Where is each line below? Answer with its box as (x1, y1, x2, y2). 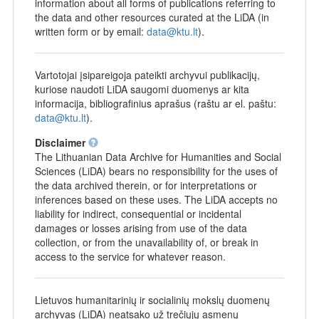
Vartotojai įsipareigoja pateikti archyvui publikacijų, (34, 67, 260, 82)
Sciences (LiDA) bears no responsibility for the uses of (34, 163, 278, 178)
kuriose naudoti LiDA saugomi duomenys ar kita (34, 81, 249, 96)
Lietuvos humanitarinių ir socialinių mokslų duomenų (34, 292, 270, 307)
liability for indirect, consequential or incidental (34, 206, 241, 221)
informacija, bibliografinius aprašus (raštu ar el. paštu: (34, 95, 276, 110)
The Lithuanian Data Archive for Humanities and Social (34, 149, 281, 164)
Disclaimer (34, 135, 88, 150)
